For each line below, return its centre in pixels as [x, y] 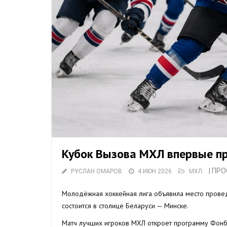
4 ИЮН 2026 [155, 171]
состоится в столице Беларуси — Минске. [125, 205]
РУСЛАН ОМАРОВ [97, 171]
